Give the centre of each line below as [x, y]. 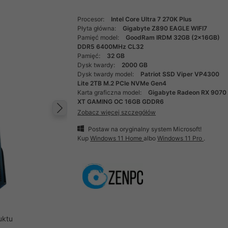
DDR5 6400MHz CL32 [111, 47]
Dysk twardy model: [107, 74]
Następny [97, 118]
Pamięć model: [99, 37]
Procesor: [92, 19]
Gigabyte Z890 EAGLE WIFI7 [165, 28]
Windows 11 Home [117, 138]
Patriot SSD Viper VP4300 [180, 74]
